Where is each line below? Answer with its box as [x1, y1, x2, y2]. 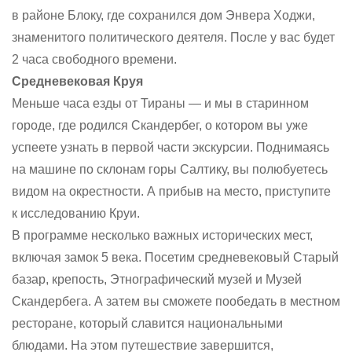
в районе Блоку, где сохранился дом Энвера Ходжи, [12, 9, 315, 22]
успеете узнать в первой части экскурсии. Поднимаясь [12, 141, 329, 154]
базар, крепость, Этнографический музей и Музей [12, 273, 302, 286]
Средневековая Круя [12, 75, 143, 88]
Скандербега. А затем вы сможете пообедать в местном [12, 295, 340, 308]
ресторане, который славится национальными [12, 317, 283, 330]
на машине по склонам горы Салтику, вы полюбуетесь [12, 163, 328, 176]
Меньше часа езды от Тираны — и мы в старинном [12, 97, 309, 110]
